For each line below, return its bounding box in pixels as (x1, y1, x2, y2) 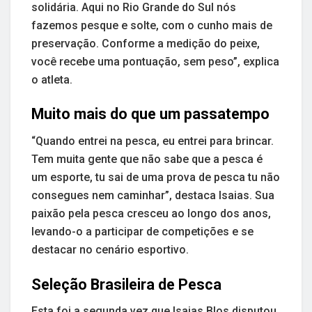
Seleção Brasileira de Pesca (31, 275, 221, 293)
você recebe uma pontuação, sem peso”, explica (31, 54, 279, 68)
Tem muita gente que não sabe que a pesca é (31, 153, 263, 166)
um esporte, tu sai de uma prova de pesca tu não (31, 171, 280, 185)
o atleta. (31, 72, 72, 86)
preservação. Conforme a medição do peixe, (31, 36, 260, 50)
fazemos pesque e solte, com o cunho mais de (31, 18, 272, 32)
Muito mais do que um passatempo (31, 105, 270, 123)
